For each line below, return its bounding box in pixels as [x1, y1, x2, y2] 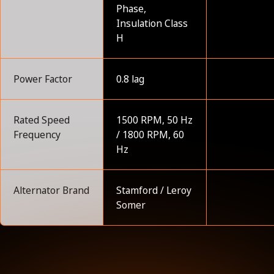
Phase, [116, 1, 147, 15]
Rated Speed [13, 113, 70, 127]
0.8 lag [116, 72, 145, 86]
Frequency [13, 127, 61, 141]
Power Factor [13, 72, 72, 86]
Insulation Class [116, 16, 188, 30]
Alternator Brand [13, 183, 89, 197]
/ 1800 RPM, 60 [116, 127, 185, 141]
